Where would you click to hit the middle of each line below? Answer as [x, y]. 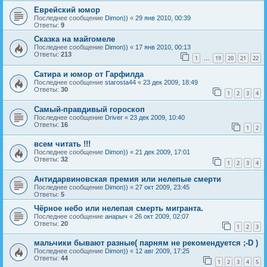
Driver [114, 117]
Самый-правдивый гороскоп [89, 109]
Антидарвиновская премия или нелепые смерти [128, 179]
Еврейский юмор [67, 10]
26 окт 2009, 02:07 [162, 216]
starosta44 [120, 82]
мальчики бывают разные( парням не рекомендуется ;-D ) [146, 243]
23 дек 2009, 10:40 [157, 117]
